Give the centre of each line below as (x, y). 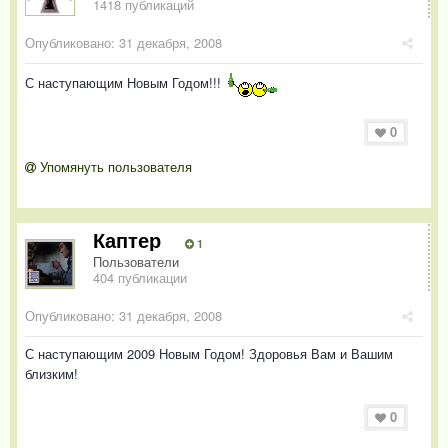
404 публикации (140, 278)
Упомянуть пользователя (114, 167)
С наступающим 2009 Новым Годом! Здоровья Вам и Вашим (209, 354)
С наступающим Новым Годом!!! (125, 83)
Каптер (127, 240)
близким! (51, 374)
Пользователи (136, 262)
